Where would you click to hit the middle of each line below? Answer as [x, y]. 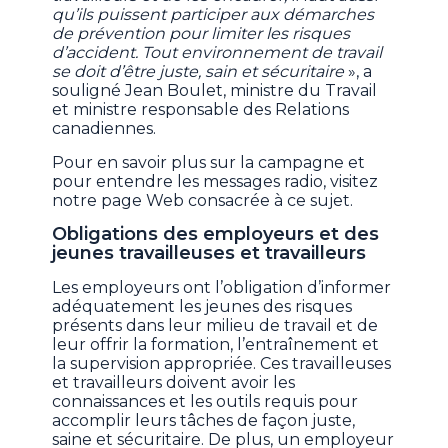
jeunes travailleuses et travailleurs [209, 252]
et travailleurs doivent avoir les [174, 382]
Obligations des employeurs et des [216, 233]
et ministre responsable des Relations [201, 109]
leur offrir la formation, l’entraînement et [216, 344]
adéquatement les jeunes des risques [202, 306]
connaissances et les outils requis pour [205, 401]
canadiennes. [104, 128]
